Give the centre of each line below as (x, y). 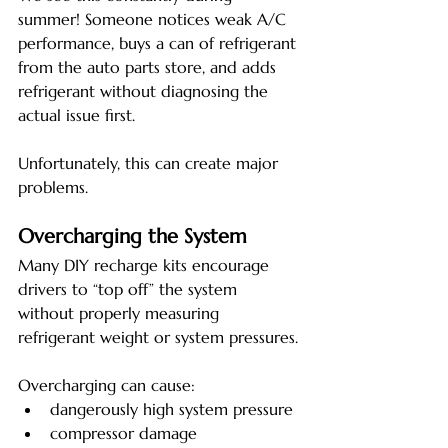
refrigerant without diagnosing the (145, 90)
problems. (53, 186)
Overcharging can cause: (106, 384)
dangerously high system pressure (171, 408)
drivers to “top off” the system (130, 288)
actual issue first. (76, 114)
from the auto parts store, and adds (149, 66)
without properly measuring (121, 312)
